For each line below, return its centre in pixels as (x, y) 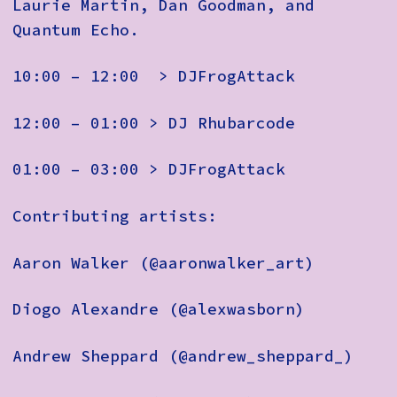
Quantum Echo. (76, 30)
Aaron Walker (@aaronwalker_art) (163, 263)
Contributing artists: (115, 216)
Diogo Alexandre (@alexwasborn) (159, 310)
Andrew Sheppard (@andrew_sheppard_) (183, 356)
